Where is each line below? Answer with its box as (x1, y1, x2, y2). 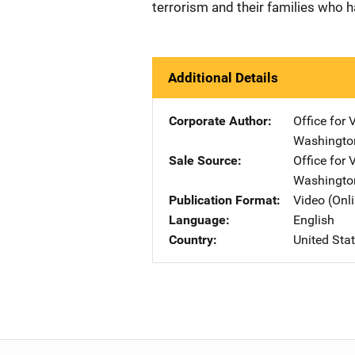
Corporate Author (169, 113, 268, 128)
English (293, 212, 334, 227)
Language (169, 212, 226, 227)
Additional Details (168, 70, 278, 86)
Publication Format (169, 193, 277, 208)
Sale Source (169, 153, 238, 168)
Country (169, 232, 213, 247)
